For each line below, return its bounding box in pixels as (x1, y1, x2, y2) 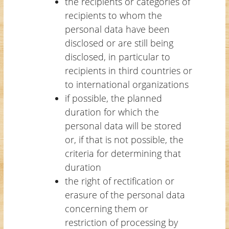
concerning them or (64, 202, 148, 215)
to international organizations (64, 78, 189, 90)
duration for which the (64, 105, 159, 118)
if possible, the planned (64, 91, 162, 104)
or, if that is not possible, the (64, 133, 184, 146)
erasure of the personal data (64, 188, 185, 201)
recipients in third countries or (64, 64, 192, 77)
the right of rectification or (64, 174, 174, 187)
